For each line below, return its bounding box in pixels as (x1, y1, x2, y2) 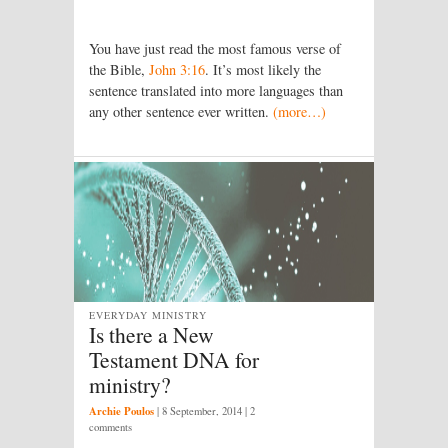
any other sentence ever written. (89, 101, 273, 121)
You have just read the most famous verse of (89, 38, 341, 58)
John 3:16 (149, 59, 205, 79)
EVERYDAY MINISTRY (89, 307, 208, 322)
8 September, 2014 (162, 404, 242, 419)
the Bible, (89, 59, 149, 79)
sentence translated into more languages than (89, 80, 343, 100)
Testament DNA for (89, 344, 259, 374)
